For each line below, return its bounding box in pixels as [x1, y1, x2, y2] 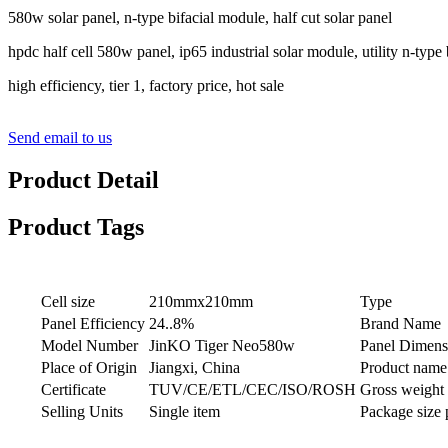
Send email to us [8, 128, 112, 146]
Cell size [41, 293, 95, 311]
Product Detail [8, 166, 159, 193]
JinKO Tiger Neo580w [149, 337, 295, 355]
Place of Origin [41, 359, 137, 377]
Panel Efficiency [41, 315, 145, 333]
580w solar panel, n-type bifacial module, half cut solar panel [8, 8, 392, 26]
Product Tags [8, 213, 144, 240]
